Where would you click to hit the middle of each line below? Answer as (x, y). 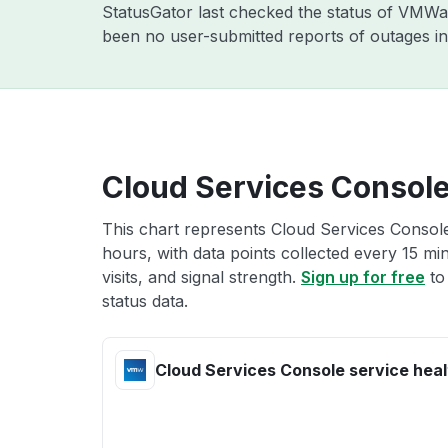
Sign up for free (363, 277)
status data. (145, 301)
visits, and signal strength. (201, 277)
